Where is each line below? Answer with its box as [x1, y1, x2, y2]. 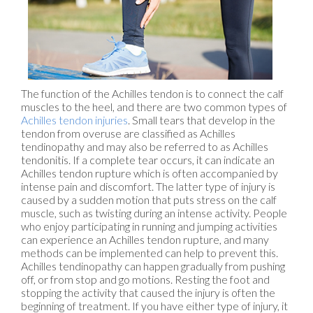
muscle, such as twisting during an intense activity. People [21, 205, 287, 219]
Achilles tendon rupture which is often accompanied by [21, 166, 278, 180]
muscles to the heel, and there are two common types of [21, 99, 287, 113]
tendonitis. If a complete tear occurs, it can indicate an [21, 152, 275, 166]
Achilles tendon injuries [21, 112, 128, 126]
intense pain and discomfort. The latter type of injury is [21, 179, 275, 193]
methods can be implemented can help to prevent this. [21, 245, 278, 259]
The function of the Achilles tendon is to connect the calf [21, 86, 284, 100]
